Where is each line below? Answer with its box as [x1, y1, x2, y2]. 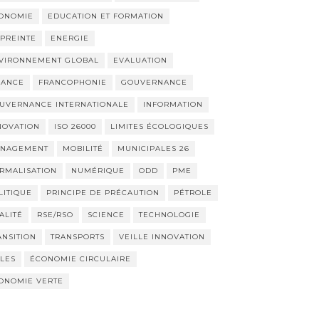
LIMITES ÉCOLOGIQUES [110, 122, 209, 131]
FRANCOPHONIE [38, 78, 107, 87]
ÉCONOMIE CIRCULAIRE [29, 254, 131, 263]
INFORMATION [142, 100, 203, 109]
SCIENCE [87, 210, 125, 219]
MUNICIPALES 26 [117, 144, 189, 153]
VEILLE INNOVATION [118, 232, 205, 241]
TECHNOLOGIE [138, 210, 200, 219]
